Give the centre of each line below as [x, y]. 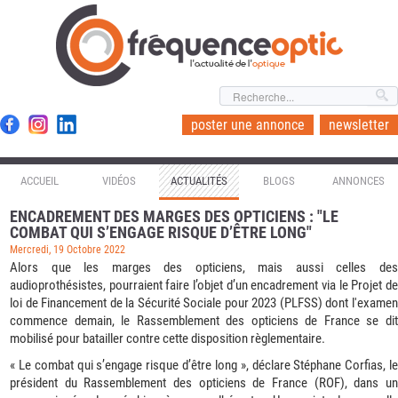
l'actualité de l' [221, 64]
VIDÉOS [119, 181]
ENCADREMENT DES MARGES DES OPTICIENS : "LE [174, 217]
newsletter [359, 125]
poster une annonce [248, 125]
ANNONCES [358, 181]
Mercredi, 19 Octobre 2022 [68, 250]
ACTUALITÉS [199, 181]
